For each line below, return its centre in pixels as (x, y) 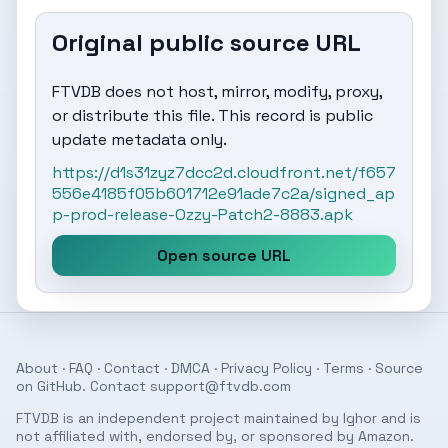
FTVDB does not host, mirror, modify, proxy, (217, 91)
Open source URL (224, 255)
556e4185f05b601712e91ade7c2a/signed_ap (223, 193)
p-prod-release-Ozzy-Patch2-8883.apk (202, 214)
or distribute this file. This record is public (212, 115)
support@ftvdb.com (220, 386)
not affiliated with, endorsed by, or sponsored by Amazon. (215, 436)
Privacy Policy (266, 368)
